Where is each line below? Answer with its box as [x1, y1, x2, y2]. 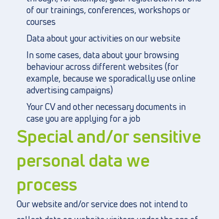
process [16, 172, 77, 196]
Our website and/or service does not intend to [16, 198, 188, 210]
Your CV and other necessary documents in [26, 101, 186, 112]
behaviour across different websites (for [26, 61, 178, 72]
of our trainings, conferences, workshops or [26, 4, 190, 16]
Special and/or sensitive [16, 124, 201, 148]
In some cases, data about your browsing [26, 49, 179, 61]
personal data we [16, 148, 150, 172]
